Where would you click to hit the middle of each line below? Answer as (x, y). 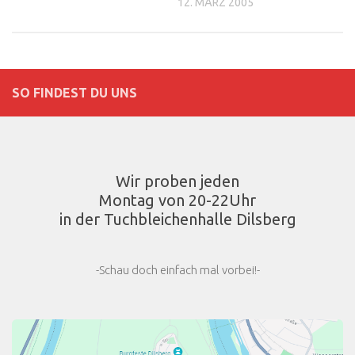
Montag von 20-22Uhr (177, 200)
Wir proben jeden (177, 181)
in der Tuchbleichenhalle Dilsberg (177, 219)
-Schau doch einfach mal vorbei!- (177, 269)
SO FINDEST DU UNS (74, 92)
